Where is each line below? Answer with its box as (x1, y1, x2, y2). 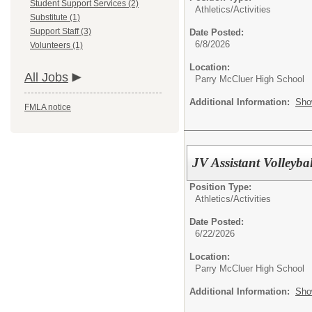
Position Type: (189, 181, 251, 192)
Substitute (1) (30, 13, 80, 22)
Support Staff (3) (30, 26, 91, 36)
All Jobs (24, 70, 68, 84)
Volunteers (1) (30, 40, 83, 50)
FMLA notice (24, 102, 71, 112)
